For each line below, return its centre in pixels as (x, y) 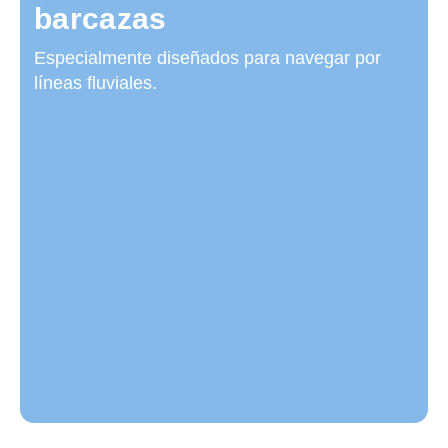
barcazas (100, 18)
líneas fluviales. (95, 83)
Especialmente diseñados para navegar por (207, 58)
